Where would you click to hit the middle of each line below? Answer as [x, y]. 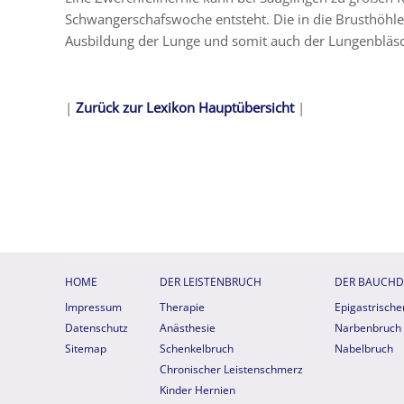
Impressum [93, 308]
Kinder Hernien [197, 390]
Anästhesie [188, 328]
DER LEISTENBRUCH [211, 282]
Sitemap [86, 349]
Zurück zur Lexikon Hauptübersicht [185, 108]
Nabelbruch [364, 349]
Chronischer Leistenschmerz [231, 370]
